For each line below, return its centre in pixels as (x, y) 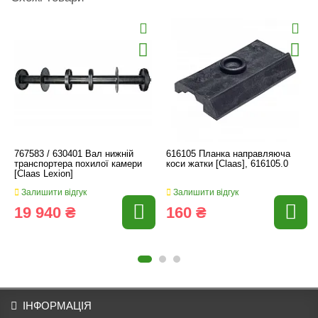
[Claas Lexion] (44, 174)
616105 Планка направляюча (228, 154)
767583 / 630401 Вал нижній (74, 154)
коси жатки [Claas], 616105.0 (227, 164)
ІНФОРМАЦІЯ (57, 306)
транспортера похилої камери (78, 164)
